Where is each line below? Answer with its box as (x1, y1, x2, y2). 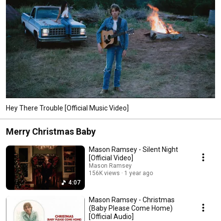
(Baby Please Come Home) (89, 204, 173, 212)
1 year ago (124, 169, 153, 177)
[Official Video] (89, 153, 133, 162)
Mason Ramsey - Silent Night (89, 145, 178, 153)
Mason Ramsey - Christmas (89, 195, 175, 204)
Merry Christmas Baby (6, 126, 96, 137)
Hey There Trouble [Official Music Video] (6, 104, 129, 112)
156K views (89, 169, 120, 177)
